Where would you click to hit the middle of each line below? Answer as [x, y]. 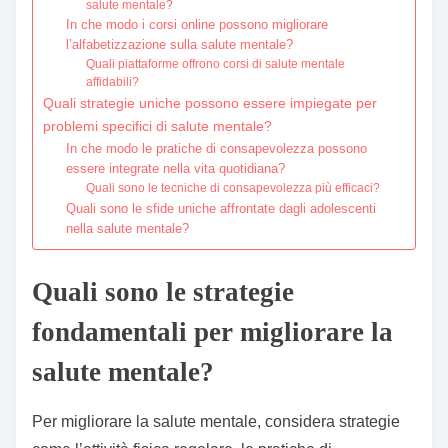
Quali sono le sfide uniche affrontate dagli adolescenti [220, 208]
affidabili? [113, 81]
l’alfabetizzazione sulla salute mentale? [179, 44]
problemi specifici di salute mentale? [157, 125]
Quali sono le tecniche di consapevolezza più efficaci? [233, 187]
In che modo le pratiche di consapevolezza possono [216, 148]
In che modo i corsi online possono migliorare [196, 24]
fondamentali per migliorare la [212, 331]
